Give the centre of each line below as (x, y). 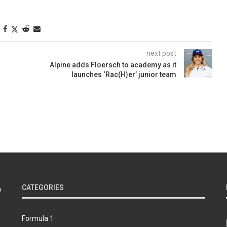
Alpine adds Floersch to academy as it (113, 65)
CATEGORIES (43, 187)
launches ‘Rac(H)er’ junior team (124, 74)
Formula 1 (37, 218)
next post (161, 53)
